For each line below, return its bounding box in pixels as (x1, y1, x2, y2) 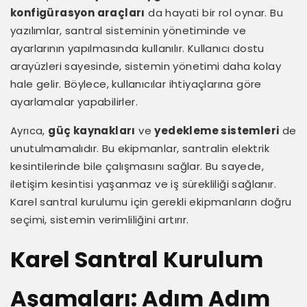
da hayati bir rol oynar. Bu (145, 5, 284, 20)
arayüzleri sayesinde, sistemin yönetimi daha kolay (10, 58, 281, 73)
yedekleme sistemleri (154, 123, 280, 138)
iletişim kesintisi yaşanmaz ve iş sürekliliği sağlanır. (10, 176, 276, 191)
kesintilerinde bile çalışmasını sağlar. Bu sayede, (10, 158, 264, 173)
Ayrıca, (10, 123, 49, 138)
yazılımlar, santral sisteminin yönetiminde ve (10, 23, 246, 38)
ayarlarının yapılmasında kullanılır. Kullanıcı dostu (10, 40, 265, 56)
